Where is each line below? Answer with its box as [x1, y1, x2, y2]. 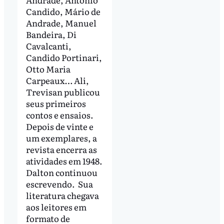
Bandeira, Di [25, 28, 76, 41]
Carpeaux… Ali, [25, 74, 89, 87]
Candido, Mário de [25, 5, 100, 18]
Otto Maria [25, 62, 72, 75]
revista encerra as [25, 143, 97, 156]
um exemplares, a [25, 131, 97, 144]
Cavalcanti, [25, 39, 71, 52]
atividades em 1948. [25, 154, 102, 167]
